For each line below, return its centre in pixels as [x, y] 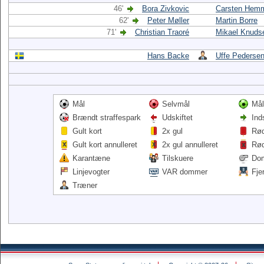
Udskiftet [177, 118]
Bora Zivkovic [166, 9]
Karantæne [91, 158]
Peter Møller [168, 20]
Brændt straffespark [107, 118]
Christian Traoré [162, 32]
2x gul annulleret [190, 145]
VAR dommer [185, 172]
